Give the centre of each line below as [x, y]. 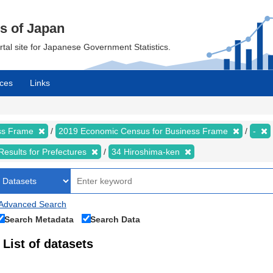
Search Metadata [39, 219]
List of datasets [48, 244]
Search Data [115, 219]
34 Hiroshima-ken [147, 152]
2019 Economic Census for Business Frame [144, 131]
